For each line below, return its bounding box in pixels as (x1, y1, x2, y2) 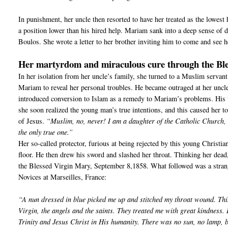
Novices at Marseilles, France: (18, 172, 107, 182)
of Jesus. (18, 116, 45, 126)
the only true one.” (18, 127, 73, 137)
